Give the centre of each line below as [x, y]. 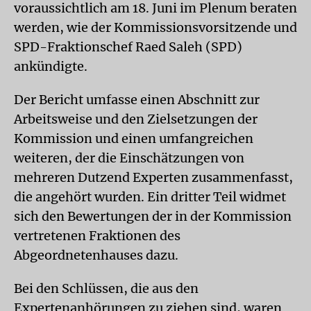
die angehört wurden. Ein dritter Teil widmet [150, 197]
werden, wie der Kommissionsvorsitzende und [155, 27]
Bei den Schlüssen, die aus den [106, 288]
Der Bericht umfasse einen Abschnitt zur [137, 100]
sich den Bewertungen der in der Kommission [153, 216]
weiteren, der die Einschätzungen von [129, 158]
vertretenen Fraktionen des [97, 236]
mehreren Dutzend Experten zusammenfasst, [153, 177]
